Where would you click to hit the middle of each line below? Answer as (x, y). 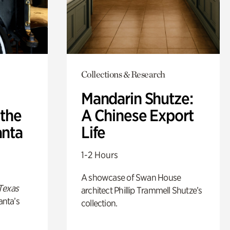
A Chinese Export (137, 115)
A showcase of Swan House (131, 177)
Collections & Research (123, 74)
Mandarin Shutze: (137, 98)
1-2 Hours (99, 155)
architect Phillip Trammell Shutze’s (141, 190)
